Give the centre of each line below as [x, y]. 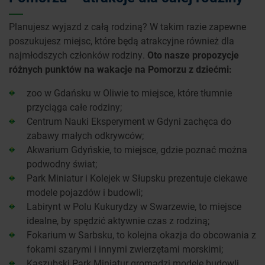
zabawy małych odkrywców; [85, 135]
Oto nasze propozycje [193, 55]
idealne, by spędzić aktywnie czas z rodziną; [118, 221]
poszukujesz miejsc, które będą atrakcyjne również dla [122, 41]
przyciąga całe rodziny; [74, 107]
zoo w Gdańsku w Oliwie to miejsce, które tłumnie [129, 93]
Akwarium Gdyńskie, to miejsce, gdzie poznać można [137, 150]
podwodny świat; [62, 164]
